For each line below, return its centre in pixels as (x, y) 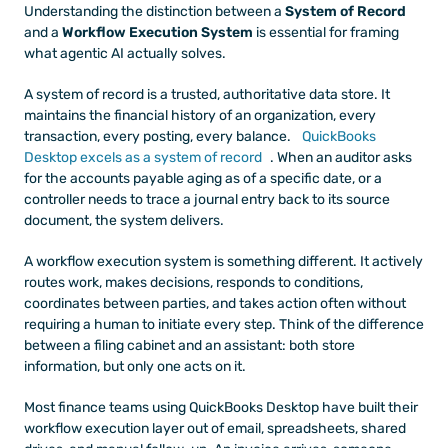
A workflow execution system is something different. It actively (223, 261)
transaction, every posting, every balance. (159, 136)
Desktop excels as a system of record (143, 157)
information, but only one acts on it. (135, 366)
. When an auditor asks (341, 157)
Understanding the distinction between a (154, 11)
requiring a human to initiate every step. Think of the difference (224, 324)
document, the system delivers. (124, 220)
